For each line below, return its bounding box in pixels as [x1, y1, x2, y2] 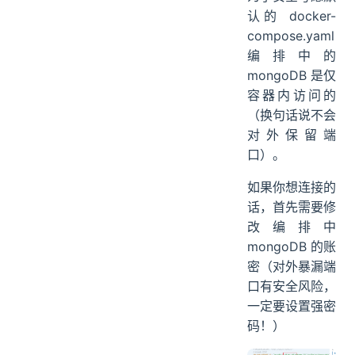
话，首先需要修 [247, 198, 336, 215]
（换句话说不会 [247, 106, 336, 123]
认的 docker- [247, 7, 336, 24]
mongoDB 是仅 [247, 67, 336, 83]
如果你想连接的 [247, 178, 336, 195]
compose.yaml [247, 27, 334, 44]
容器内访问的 [247, 86, 336, 103]
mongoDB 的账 [247, 238, 336, 254]
